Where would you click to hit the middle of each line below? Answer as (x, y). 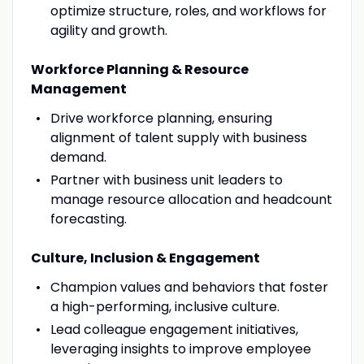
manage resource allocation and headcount (191, 199)
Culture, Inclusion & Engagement (145, 258)
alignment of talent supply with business (178, 137)
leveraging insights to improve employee (180, 349)
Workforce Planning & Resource (139, 69)
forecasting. (88, 219)
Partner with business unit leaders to (166, 180)
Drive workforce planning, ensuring (161, 118)
